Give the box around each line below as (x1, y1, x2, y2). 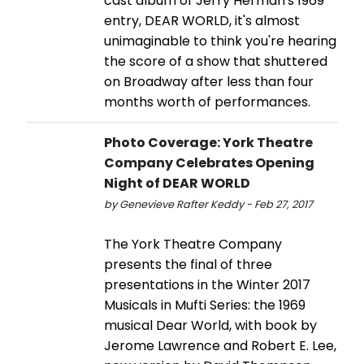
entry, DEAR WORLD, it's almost (104, 11, 300, 30)
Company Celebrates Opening (104, 153, 314, 172)
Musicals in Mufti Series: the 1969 (104, 295, 305, 314)
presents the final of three (104, 254, 272, 274)
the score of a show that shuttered (104, 51, 327, 71)
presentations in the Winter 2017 (104, 275, 310, 294)
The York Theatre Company (104, 234, 282, 253)
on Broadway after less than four (104, 71, 314, 91)
